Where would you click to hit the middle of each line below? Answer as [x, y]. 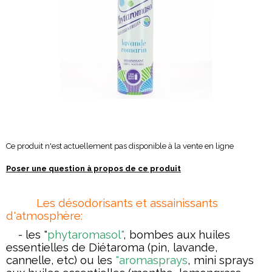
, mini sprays [221, 260]
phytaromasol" [85, 234]
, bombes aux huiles [177, 234]
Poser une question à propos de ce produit [93, 168]
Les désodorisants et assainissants [127, 203]
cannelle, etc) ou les [61, 260]
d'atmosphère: [44, 216]
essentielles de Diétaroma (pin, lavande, [112, 247]
